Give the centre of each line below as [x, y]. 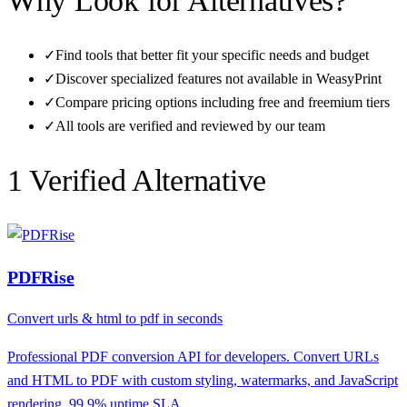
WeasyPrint [349, 78]
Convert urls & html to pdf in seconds [115, 319]
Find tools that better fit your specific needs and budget [212, 55]
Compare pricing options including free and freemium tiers [223, 102]
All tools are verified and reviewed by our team [190, 125]
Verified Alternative [144, 180]
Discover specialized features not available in [186, 78]
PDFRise [41, 278]
